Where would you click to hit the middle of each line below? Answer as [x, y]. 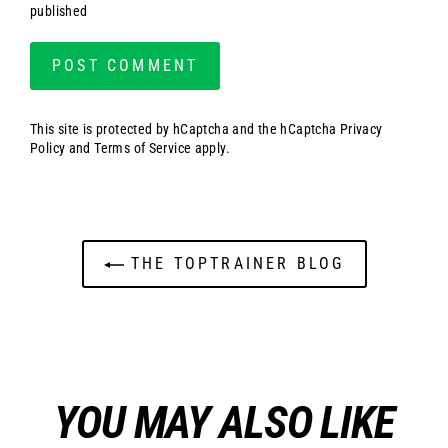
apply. [211, 148]
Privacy [361, 129]
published [59, 11]
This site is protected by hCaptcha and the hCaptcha [185, 129]
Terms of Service [143, 148]
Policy [48, 148]
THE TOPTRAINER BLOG [234, 264]
